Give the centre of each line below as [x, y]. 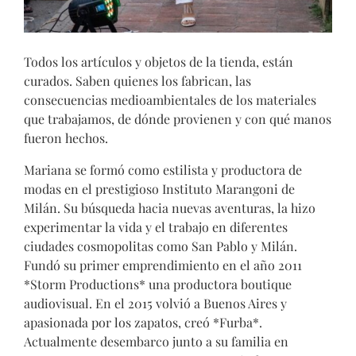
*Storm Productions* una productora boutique [158, 284]
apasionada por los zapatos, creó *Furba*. [143, 323]
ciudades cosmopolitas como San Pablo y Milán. [161, 246]
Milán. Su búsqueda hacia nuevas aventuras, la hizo [170, 208]
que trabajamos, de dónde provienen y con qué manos [178, 119]
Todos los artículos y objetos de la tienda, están [159, 62]
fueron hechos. [68, 138]
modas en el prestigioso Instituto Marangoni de [159, 189]
